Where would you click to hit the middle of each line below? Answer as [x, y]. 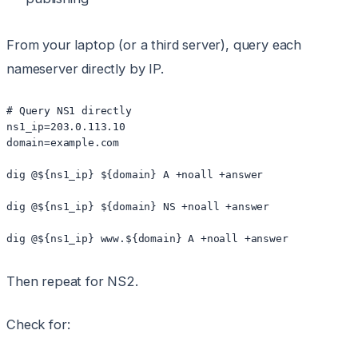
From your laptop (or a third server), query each [154, 45]
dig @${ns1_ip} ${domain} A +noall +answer [135, 175]
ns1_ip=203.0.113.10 [66, 127]
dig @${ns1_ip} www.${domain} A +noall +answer [147, 239]
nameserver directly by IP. [85, 69]
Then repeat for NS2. [72, 282]
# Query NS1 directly [69, 111]
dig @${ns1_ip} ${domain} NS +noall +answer [138, 207]
